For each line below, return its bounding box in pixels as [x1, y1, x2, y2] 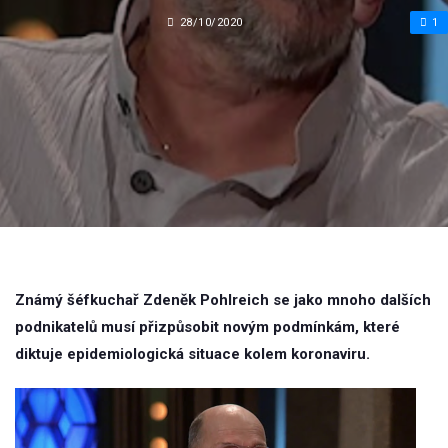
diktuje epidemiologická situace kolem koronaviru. [15, 345, 370, 363]
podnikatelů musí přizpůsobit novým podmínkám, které [15, 318, 400, 336]
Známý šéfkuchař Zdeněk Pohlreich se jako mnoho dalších [15, 291, 431, 309]
